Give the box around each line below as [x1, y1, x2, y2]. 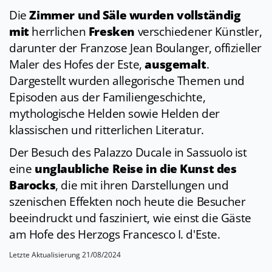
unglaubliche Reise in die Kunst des [34, 161, 237, 177]
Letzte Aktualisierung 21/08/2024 [9, 250, 121, 260]
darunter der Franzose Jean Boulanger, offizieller [9, 40, 262, 56]
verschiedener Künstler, [135, 24, 262, 40]
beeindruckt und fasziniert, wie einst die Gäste [9, 210, 251, 226]
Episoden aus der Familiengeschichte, [9, 89, 206, 106]
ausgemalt [144, 56, 206, 73]
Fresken [88, 24, 135, 40]
